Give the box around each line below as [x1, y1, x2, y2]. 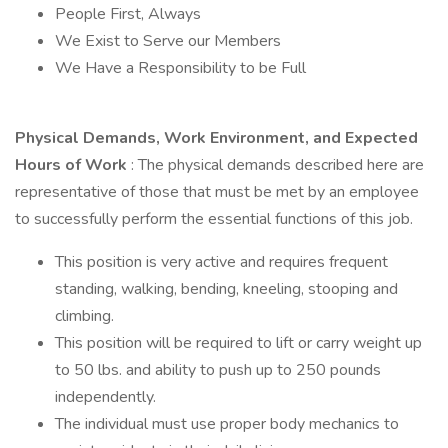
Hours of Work [15, 154, 131, 176]
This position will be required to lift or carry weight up [55, 332, 422, 354]
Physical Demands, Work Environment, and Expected [15, 127, 418, 149]
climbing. [55, 305, 114, 327]
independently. [55, 386, 156, 408]
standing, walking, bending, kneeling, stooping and [55, 278, 398, 300]
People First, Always [55, 3, 201, 25]
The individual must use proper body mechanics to [55, 413, 399, 435]
